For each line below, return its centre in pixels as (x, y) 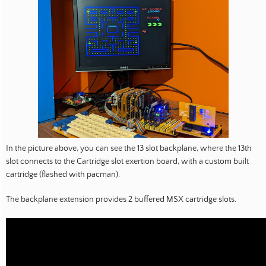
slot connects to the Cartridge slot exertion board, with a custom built (127, 161)
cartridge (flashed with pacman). (63, 174)
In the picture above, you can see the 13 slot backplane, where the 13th (129, 148)
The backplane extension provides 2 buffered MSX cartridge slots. (121, 199)
